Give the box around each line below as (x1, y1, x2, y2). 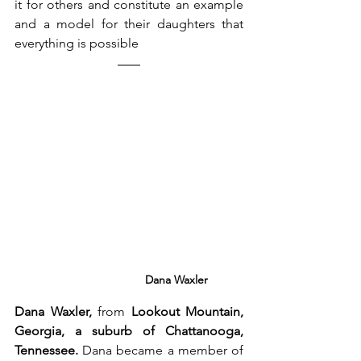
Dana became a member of (78, 342, 243, 358)
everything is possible (15, 35, 139, 51)
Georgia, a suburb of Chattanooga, (15, 322, 243, 338)
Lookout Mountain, (131, 303, 243, 319)
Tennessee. (15, 342, 78, 358)
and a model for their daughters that (15, 15, 243, 31)
